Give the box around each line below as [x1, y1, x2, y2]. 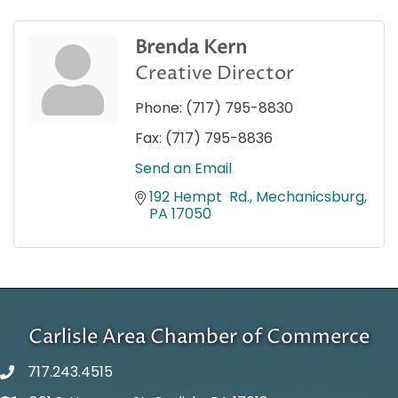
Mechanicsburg [256, 186, 364, 207]
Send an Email [135, 157, 232, 179]
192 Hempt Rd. [149, 186, 250, 207]
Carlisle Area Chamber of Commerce [28, 323, 370, 351]
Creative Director [135, 60, 294, 86]
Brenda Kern [135, 35, 247, 60]
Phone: [135, 97, 182, 118]
